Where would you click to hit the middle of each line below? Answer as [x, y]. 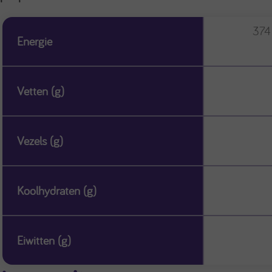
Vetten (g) [41, 91]
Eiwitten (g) [44, 240]
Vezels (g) [40, 141]
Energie [35, 41]
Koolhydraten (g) [57, 191]
